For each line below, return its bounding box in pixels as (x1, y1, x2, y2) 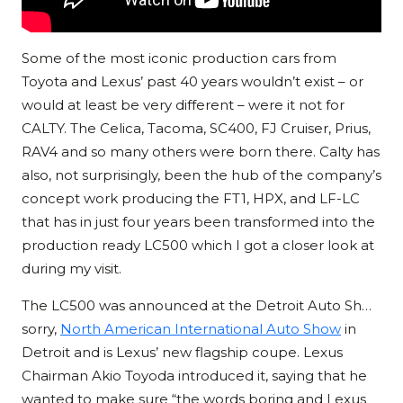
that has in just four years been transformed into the (22, 213, 375, 231)
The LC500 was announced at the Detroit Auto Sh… (22, 297, 372, 315)
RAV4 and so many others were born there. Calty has (22, 143, 380, 161)
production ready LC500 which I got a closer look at (22, 237, 374, 255)
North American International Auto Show (60, 320, 341, 338)
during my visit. (22, 260, 121, 278)
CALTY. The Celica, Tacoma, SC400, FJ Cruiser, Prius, (22, 120, 371, 138)
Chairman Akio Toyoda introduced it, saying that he (22, 367, 367, 385)
